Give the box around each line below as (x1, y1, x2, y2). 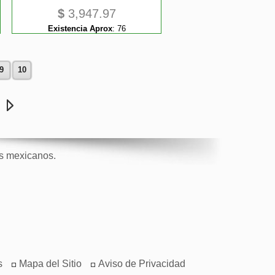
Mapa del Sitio (18, 258, 82, 269)
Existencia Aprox (47, 24, 112, 33)
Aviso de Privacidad (98, 258, 185, 269)
